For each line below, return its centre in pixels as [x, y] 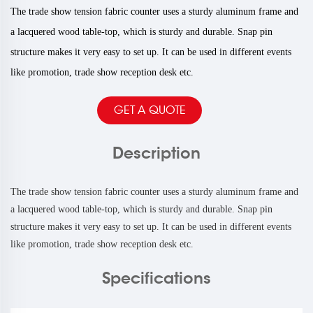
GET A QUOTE [150, 111]
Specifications [156, 278]
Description [156, 153]
